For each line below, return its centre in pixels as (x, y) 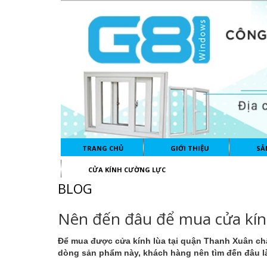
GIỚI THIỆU (190, 148)
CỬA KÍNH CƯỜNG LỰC (127, 170)
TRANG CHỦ (103, 148)
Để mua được (86, 241)
